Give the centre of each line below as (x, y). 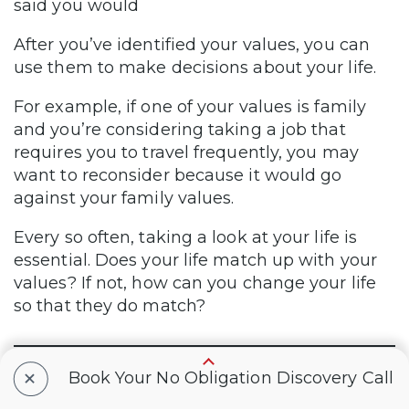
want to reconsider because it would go (178, 176)
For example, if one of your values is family (190, 107)
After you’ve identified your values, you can (192, 45)
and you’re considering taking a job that (180, 130)
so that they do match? (110, 306)
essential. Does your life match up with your (195, 261)
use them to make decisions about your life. (195, 68)
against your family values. (124, 199)
